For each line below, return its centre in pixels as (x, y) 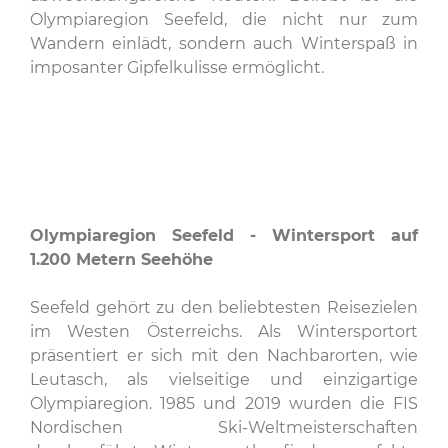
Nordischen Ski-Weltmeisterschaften (224, 427)
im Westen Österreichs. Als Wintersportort (224, 331)
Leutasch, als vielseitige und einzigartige (224, 379)
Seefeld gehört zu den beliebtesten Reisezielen (224, 307)
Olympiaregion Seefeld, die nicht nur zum (224, 19)
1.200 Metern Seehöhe (121, 259)
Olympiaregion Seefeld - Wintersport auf (224, 235)
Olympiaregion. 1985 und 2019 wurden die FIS (224, 403)
